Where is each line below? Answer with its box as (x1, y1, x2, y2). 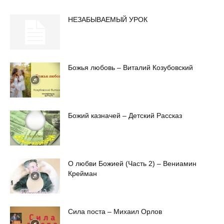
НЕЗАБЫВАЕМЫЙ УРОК (68, 15, 147, 23)
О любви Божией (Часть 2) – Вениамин (68, 159, 196, 167)
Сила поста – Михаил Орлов (68, 207, 162, 215)
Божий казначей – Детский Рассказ (68, 111, 182, 119)
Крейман (68, 169, 97, 177)
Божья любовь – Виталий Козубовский (68, 63, 193, 71)
